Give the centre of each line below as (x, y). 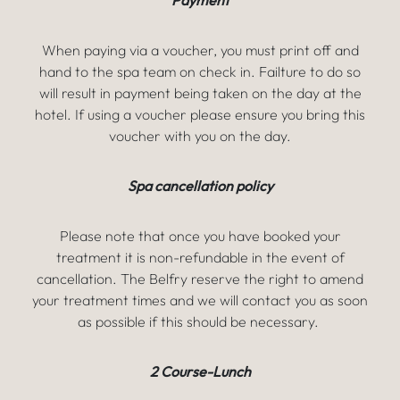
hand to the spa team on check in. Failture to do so (200, 71)
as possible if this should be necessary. (200, 321)
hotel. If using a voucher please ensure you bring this (200, 114)
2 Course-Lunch (200, 371)
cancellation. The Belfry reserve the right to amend (200, 279)
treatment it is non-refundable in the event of (200, 257)
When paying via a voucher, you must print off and (200, 50)
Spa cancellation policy (200, 186)
